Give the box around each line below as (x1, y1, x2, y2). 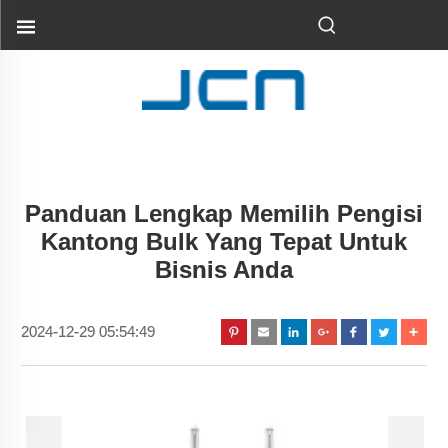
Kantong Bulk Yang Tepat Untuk (41, 227, 407, 255)
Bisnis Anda (155, 255, 293, 283)
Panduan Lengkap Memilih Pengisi (25, 199, 423, 227)
